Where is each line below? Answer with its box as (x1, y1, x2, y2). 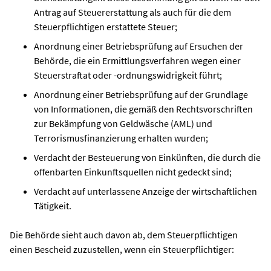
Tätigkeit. (34, 199, 71, 212)
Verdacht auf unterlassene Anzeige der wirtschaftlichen (34, 184, 257, 197)
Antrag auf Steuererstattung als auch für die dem (34, 5, 231, 18)
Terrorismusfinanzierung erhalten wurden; (34, 131, 208, 144)
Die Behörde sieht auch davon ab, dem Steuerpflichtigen (10, 228, 238, 241)
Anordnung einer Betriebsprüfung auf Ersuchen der (34, 39, 243, 52)
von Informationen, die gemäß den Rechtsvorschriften (34, 102, 253, 115)
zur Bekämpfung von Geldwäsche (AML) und (34, 117, 212, 129)
